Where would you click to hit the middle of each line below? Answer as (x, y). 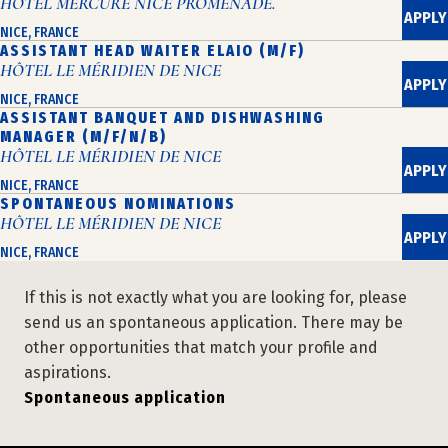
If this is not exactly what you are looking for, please (215, 297)
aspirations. (67, 372)
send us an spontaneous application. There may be (213, 322)
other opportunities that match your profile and (201, 347)
